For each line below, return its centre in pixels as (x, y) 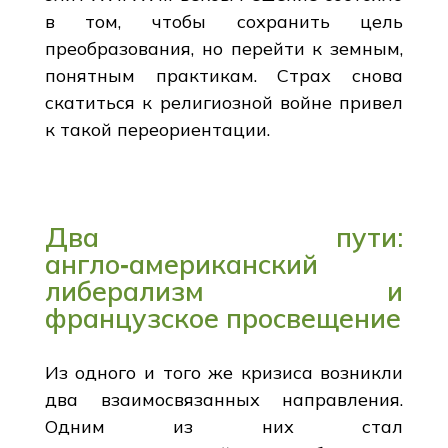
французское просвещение (222, 317)
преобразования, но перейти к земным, (224, 48)
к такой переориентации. (157, 129)
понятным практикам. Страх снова (224, 75)
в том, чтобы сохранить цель (224, 21)
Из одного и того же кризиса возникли (224, 372)
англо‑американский (181, 263)
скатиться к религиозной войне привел (224, 102)
